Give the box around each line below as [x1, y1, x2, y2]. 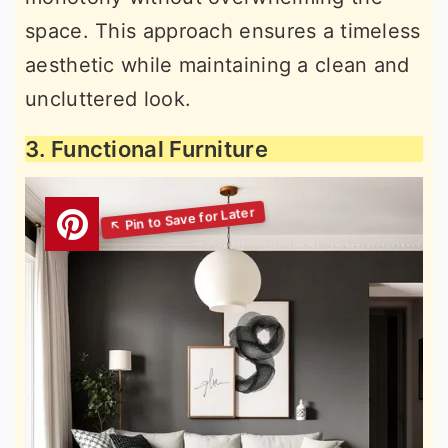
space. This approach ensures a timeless [25, 19, 421, 43]
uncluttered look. [25, 87, 192, 111]
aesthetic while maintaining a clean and [25, 53, 410, 77]
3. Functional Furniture [25, 136, 268, 162]
